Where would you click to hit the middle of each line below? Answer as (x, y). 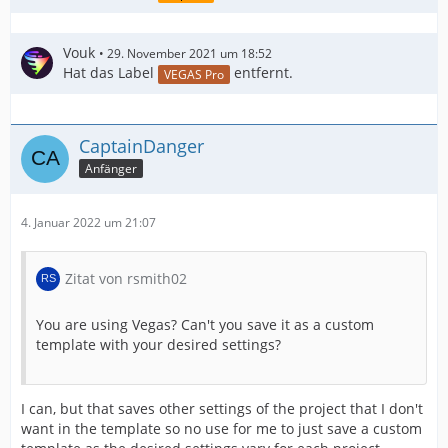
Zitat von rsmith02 (126, 278)
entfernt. (261, 72)
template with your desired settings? (158, 344)
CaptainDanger (141, 145)
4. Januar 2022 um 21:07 (88, 222)
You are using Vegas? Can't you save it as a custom (205, 324)
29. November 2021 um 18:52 (189, 53)
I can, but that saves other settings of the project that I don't (222, 408)
